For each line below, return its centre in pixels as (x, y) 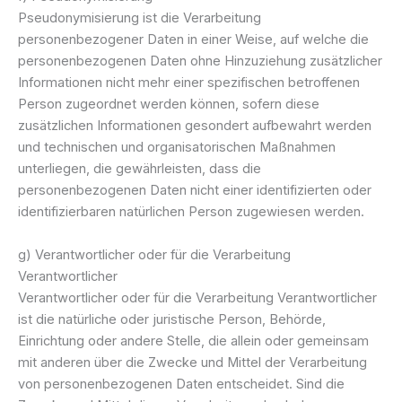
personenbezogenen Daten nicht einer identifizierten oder (195, 191)
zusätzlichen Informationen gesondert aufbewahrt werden (195, 126)
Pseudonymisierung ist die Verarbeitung (140, 18)
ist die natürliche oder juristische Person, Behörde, (172, 319)
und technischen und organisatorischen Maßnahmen (177, 148)
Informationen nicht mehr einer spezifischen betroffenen (189, 83)
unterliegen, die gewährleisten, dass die (140, 169)
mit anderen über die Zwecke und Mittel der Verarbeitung (192, 362)
